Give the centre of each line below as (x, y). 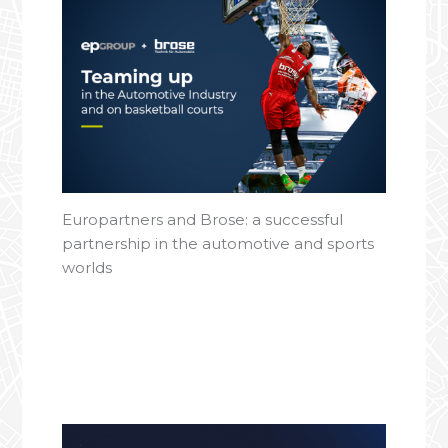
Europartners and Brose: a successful (203, 219)
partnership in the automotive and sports (218, 243)
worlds (87, 267)
